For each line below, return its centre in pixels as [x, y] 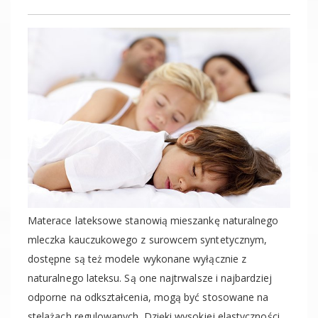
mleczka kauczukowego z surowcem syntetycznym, [148, 240]
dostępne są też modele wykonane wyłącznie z [137, 259]
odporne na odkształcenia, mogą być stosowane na [148, 297]
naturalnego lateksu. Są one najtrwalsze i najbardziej [150, 278]
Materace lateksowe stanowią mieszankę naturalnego [153, 221]
